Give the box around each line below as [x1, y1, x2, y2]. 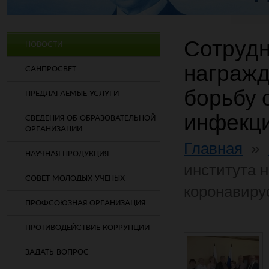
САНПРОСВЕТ [25, 64, 76, 73]
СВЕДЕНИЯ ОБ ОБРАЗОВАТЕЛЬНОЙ [25, 113, 156, 122]
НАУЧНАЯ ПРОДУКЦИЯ [25, 149, 109, 158]
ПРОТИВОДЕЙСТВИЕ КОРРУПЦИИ [25, 223, 150, 232]
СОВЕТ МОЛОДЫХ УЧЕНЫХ [25, 174, 125, 183]
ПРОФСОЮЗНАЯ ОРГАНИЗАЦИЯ [25, 198, 145, 207]
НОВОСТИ [25, 40, 62, 49]
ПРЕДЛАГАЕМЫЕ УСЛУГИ [25, 89, 119, 98]
